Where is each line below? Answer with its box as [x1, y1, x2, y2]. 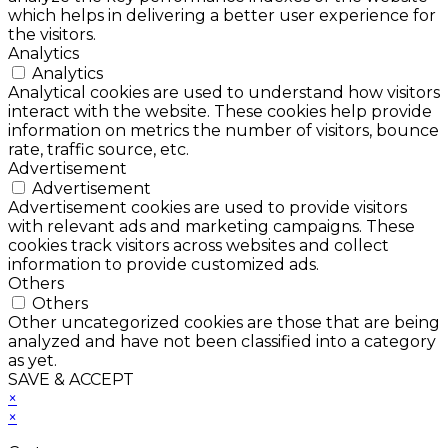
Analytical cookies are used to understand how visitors [8, 83, 440, 102]
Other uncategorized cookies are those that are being [8, 313, 440, 332]
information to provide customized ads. [8, 255, 319, 274]
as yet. [8, 351, 57, 370]
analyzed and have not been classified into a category [8, 332, 436, 351]
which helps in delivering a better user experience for [8, 6, 436, 25]
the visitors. [8, 25, 96, 44]
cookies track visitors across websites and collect [8, 236, 389, 255]
